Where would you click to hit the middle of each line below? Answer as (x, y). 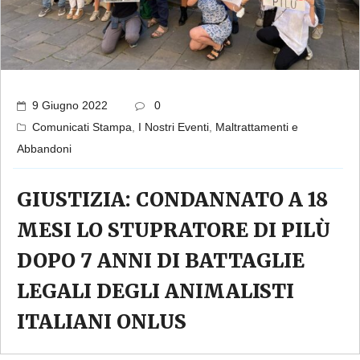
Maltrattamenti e (257, 127)
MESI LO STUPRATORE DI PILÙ (174, 230)
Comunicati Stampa (82, 127)
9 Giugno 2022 (70, 105)
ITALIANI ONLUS (102, 321)
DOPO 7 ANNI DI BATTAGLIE (161, 260)
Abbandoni (44, 148)
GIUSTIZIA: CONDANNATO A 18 (172, 199)
